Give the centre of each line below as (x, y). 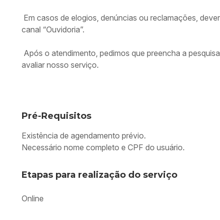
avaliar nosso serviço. (60, 65)
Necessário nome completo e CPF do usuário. (104, 147)
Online (33, 198)
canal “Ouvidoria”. (53, 29)
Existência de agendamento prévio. (85, 136)
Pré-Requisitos (56, 116)
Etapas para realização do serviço (99, 175)
